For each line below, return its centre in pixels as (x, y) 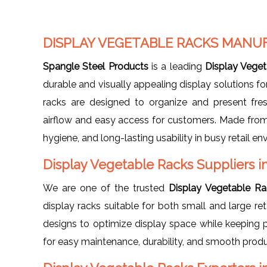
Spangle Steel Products (96, 66)
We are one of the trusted (106, 188)
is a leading (176, 66)
